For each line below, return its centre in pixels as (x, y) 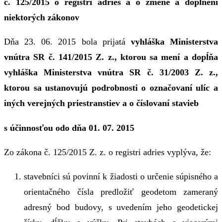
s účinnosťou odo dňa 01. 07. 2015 (69, 128)
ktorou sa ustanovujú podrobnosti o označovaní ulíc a (111, 88)
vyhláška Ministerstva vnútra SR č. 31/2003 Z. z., (111, 73)
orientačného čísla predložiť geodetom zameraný (121, 192)
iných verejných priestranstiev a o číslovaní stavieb (101, 103)
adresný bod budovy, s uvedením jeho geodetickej (121, 207)
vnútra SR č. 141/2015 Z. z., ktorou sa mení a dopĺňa (111, 57)
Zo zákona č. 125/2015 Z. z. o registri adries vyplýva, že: (108, 152)
